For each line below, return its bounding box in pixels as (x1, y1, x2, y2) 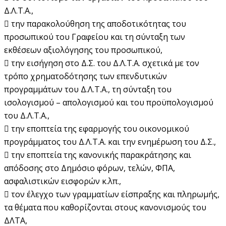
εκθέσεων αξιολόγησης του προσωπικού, (4, 44, 162, 55)
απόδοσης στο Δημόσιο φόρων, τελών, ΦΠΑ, (4, 162, 175, 174)
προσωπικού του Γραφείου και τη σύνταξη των (4, 31, 185, 42)
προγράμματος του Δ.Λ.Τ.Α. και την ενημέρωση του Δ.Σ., (4, 136, 216, 147)
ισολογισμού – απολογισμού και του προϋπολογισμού (4, 96, 213, 108)
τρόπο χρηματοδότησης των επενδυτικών (4, 70, 167, 82)
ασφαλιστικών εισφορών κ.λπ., (4, 175, 121, 187)
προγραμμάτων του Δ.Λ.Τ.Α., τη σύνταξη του (4, 83, 172, 95)
